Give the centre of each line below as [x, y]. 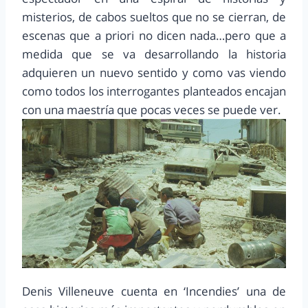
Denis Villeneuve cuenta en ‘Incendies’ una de [154, 291]
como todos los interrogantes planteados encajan [154, 91]
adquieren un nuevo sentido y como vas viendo [154, 73]
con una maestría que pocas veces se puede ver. [152, 110]
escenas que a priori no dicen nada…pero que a [154, 36]
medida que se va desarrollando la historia [154, 54]
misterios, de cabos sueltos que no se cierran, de [154, 17]
